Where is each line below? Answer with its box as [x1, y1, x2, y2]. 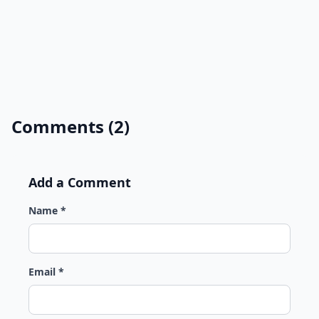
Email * [28, 265, 64, 278]
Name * [28, 204, 66, 217]
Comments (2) [11, 115, 130, 138]
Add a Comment [28, 174, 131, 191]
